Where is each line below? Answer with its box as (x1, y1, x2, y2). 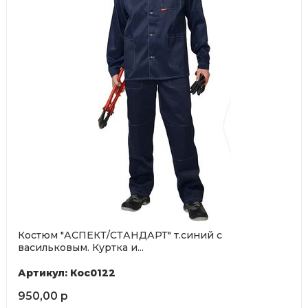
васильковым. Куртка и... (17, 241, 144, 254)
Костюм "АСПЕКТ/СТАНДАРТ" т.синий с (17, 229, 222, 242)
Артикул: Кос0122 (17, 267, 115, 280)
